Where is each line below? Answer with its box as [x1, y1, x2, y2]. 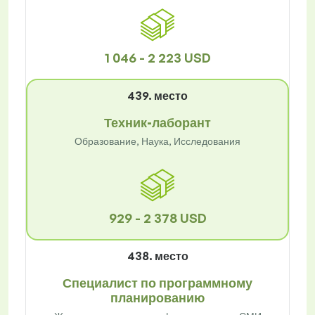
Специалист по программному [63, 275, 252, 291]
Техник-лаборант [104, 115, 211, 131]
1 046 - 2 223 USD [104, 50, 211, 66]
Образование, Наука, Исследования [75, 135, 240, 148]
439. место [127, 89, 188, 103]
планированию [110, 290, 205, 306]
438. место [127, 249, 188, 264]
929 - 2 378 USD [108, 210, 207, 226]
